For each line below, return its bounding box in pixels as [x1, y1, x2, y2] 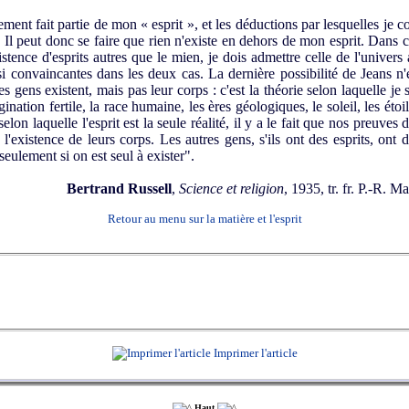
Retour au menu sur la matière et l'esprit [107, 212, 302, 226]
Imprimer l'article [210, 345, 298, 360]
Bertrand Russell [67, 181, 172, 197]
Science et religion [179, 181, 284, 197]
